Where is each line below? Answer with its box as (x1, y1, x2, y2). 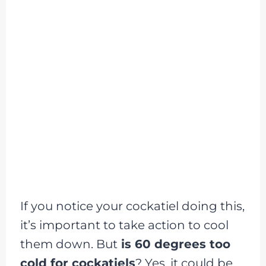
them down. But (20, 236, 118, 251)
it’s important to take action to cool (20, 217, 229, 232)
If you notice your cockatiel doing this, (20, 198, 245, 213)
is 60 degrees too (117, 236, 230, 251)
